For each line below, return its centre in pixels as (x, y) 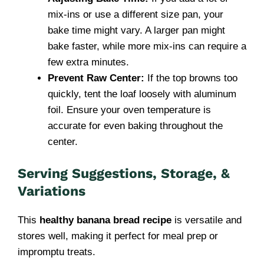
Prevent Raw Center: (96, 78)
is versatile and (207, 220)
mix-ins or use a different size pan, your (136, 14)
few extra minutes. (88, 62)
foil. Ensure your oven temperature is (129, 110)
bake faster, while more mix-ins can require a (147, 46)
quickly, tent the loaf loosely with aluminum (142, 94)
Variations (52, 191)
